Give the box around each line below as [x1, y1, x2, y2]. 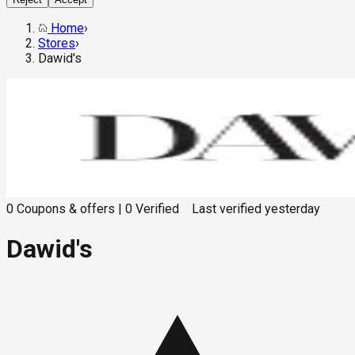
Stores [38, 36, 75, 52]
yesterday [265, 201, 320, 217]
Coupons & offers [17, 201, 115, 217]
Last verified [192, 201, 261, 217]
